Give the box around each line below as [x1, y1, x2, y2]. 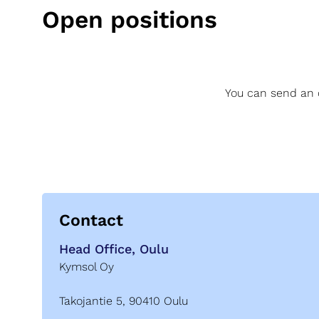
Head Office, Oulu [59, 241, 169, 256]
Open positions [42, 6, 217, 33]
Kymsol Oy [59, 259, 114, 273]
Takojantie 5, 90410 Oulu [59, 293, 188, 308]
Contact [59, 211, 123, 230]
